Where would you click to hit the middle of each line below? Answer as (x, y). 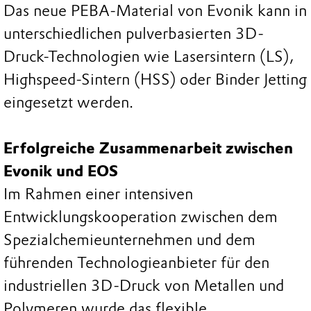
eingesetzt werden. (68, 103)
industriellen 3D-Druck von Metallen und (144, 286)
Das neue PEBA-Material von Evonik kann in (155, 11)
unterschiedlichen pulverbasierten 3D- (134, 34)
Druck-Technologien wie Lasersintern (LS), (149, 57)
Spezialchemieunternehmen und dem (129, 240)
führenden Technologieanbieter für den (136, 263)
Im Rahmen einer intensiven (98, 194)
